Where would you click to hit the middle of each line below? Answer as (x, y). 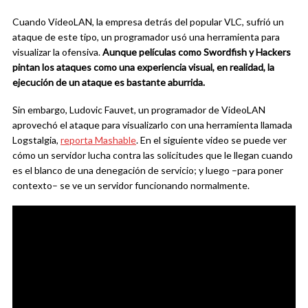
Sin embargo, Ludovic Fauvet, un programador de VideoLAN (139, 110)
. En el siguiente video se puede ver (211, 140)
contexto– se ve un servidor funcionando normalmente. (131, 185)
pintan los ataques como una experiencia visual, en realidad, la (143, 67)
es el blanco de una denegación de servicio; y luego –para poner (148, 170)
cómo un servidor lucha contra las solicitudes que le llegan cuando (153, 155)
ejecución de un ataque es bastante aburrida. (109, 82)
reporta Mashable (98, 140)
